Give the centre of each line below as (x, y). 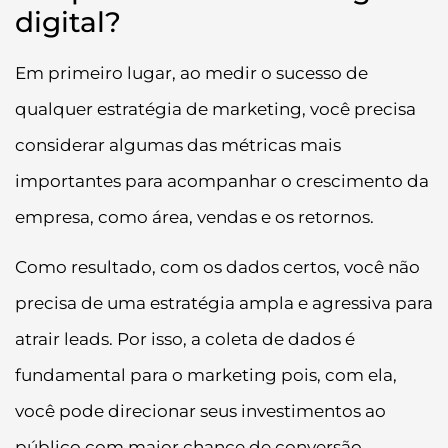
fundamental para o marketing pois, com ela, (206, 375)
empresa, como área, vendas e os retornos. (194, 216)
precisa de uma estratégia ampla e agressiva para (224, 303)
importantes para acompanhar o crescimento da (222, 180)
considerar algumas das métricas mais (178, 144)
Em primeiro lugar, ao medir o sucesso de (191, 72)
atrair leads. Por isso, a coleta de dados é (185, 339)
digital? (68, 21)
